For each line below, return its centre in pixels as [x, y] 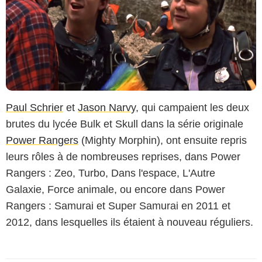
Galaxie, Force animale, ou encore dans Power [116, 190]
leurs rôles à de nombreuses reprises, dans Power [123, 157]
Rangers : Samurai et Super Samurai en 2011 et [118, 206]
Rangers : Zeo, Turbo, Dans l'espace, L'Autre [111, 173]
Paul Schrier [35, 108]
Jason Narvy [107, 108]
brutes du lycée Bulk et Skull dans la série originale [125, 124]
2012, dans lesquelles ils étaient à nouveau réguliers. [130, 223]
